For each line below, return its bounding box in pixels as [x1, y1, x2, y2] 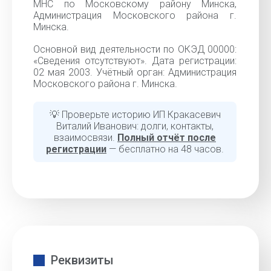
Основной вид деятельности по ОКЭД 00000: [33, 44, 237, 55]
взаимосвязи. [54, 132, 117, 143]
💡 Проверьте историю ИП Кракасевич [49, 109, 221, 120]
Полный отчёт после [117, 132, 216, 143]
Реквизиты [51, 253, 114, 267]
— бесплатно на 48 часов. [106, 143, 224, 155]
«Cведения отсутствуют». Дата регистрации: [33, 55, 237, 67]
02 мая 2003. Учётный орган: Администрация [33, 67, 237, 78]
